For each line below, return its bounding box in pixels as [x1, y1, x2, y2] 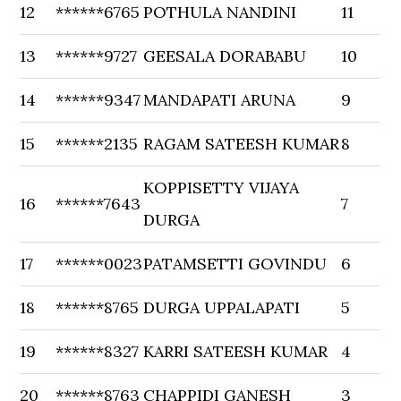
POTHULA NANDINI [143, 2, 297, 22]
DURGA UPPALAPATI [143, 297, 301, 318]
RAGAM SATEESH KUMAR [143, 133, 340, 154]
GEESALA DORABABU [143, 46, 307, 66]
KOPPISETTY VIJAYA [143, 177, 300, 198]
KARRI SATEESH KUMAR [143, 341, 328, 362]
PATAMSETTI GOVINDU [143, 253, 328, 274]
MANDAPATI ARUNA [143, 90, 296, 110]
